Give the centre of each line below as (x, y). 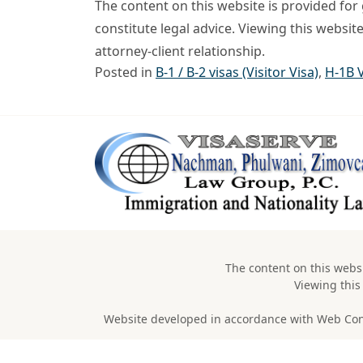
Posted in (125, 73)
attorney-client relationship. (180, 51)
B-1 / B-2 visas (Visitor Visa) (237, 73)
